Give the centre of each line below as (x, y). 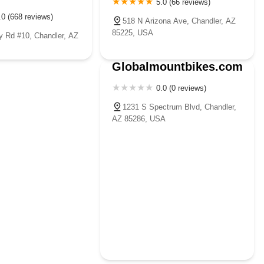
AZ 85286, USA (139, 118)
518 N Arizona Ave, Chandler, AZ (179, 21)
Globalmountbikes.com (178, 66)
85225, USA (133, 32)
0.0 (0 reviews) (181, 88)
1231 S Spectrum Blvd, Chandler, (180, 107)
